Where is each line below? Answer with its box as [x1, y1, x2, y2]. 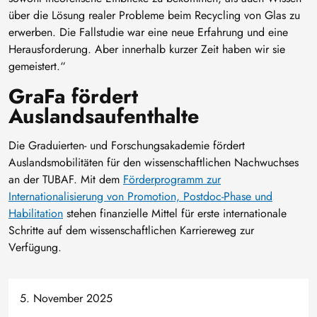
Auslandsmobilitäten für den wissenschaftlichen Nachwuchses [8, 154, 299, 171]
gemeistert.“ [8, 57, 66, 74]
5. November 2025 [20, 289, 113, 306]
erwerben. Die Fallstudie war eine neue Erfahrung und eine [8, 23, 288, 40]
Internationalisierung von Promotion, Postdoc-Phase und [8, 188, 272, 204]
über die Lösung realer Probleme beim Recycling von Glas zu [8, 6, 300, 23]
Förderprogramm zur [123, 171, 221, 188]
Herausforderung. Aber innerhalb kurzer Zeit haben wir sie [8, 40, 285, 57]
